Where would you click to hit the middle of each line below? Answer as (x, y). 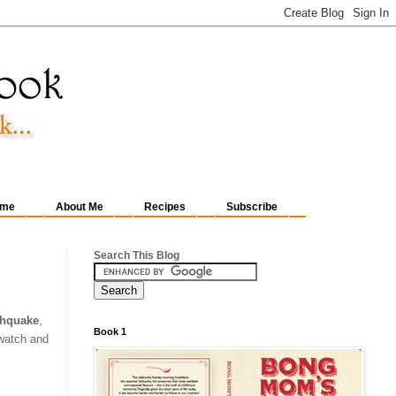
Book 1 (110, 331)
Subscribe (252, 207)
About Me (80, 207)
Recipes (165, 207)
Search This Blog (137, 255)
